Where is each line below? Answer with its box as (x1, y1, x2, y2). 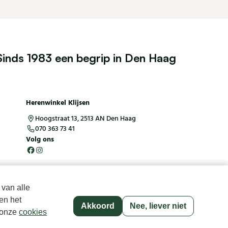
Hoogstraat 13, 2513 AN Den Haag (35, 113, 136, 124)
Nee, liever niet (129, 202, 186, 210)
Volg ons (26, 134, 54, 146)
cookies (19, 208, 47, 216)
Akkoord (80, 202, 115, 210)
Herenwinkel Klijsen (26, 97, 90, 109)
